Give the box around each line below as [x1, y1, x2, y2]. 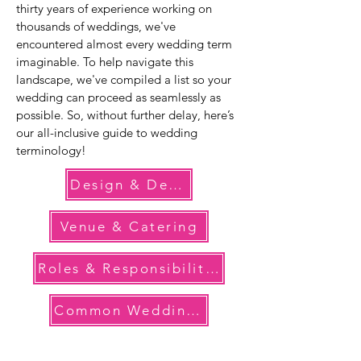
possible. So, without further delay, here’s [16, 107, 234, 123]
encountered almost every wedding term [16, 36, 232, 52]
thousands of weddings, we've [16, 19, 176, 35]
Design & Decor [168, 176, 183, 193]
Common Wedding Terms [186, 302, 201, 319]
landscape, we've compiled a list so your [16, 72, 231, 88]
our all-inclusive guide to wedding [16, 125, 197, 141]
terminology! [16, 143, 86, 159]
